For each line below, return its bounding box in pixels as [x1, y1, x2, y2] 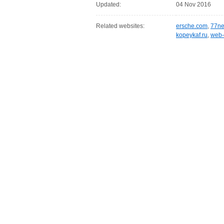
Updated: [96, 1, 121, 8]
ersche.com [176, 22, 207, 29]
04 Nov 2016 [176, 1, 211, 8]
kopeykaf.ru [176, 31, 207, 38]
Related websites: [96, 22, 144, 29]
